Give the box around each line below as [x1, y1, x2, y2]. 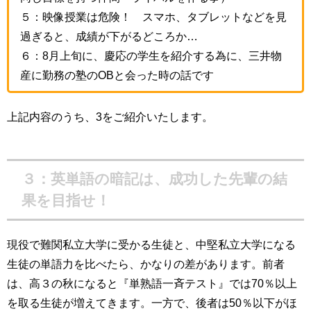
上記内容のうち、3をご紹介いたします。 [7, 110, 213, 122]
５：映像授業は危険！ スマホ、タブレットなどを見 [20, 10, 287, 22]
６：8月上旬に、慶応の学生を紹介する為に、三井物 [20, 49, 282, 61]
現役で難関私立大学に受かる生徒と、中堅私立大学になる [7, 239, 296, 251]
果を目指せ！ [21, 193, 110, 208]
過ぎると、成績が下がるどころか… [20, 30, 198, 42]
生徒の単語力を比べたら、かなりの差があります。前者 [7, 258, 285, 270]
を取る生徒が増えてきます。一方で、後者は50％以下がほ [7, 297, 297, 309]
